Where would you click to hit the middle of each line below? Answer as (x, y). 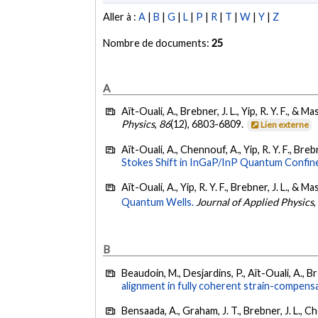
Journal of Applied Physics (255, 202)
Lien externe (285, 125)
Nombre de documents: (158, 43)
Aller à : (121, 17)
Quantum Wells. (158, 202)
